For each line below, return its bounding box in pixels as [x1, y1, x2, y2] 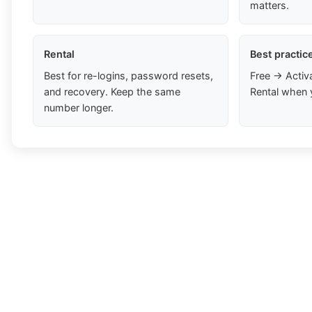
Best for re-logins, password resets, [44, 70, 213, 82]
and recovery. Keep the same [44, 86, 180, 98]
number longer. [44, 102, 114, 114]
